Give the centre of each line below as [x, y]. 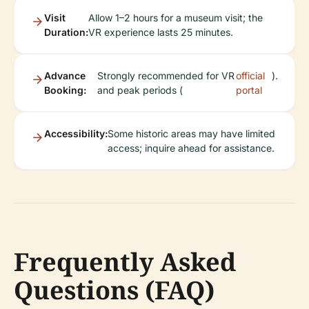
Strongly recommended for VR [166, 76]
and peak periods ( [140, 90]
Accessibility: [76, 134]
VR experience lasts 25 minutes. [161, 32]
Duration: [66, 32]
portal [249, 90]
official [251, 76]
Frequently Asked [125, 262]
